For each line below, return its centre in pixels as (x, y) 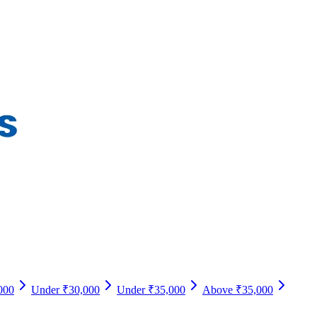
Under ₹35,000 (151, 290)
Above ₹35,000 (238, 290)
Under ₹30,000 (65, 290)
